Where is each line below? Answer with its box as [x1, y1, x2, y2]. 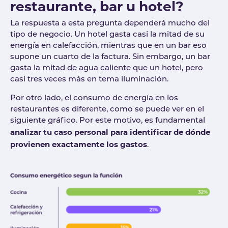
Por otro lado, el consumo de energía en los [10, 94, 178, 102]
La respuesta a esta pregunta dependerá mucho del [10, 19, 210, 27]
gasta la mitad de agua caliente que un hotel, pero [10, 64, 203, 72]
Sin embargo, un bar [132, 53, 210, 61]
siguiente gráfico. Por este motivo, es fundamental [10, 117, 205, 125]
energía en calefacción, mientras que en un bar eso [10, 42, 207, 50]
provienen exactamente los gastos [10, 139, 147, 149]
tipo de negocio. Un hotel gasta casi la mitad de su [10, 31, 205, 39]
